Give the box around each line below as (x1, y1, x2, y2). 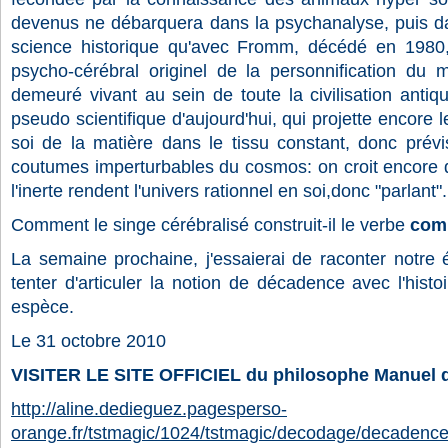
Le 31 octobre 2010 (11, 331, 166, 351)
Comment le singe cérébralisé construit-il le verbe (11, 215, 405, 235)
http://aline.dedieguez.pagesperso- (11, 399, 287, 419)
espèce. (11, 297, 74, 317)
